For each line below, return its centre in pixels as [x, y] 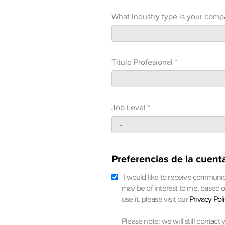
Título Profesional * [144, 62]
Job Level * [131, 108]
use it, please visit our [155, 199]
